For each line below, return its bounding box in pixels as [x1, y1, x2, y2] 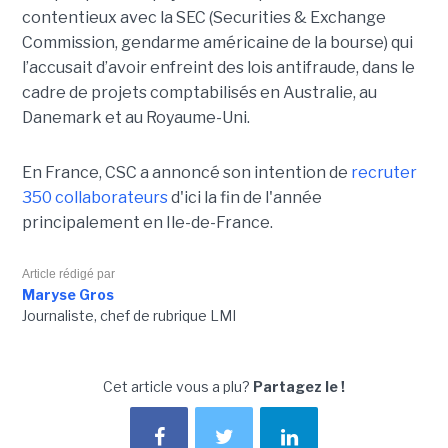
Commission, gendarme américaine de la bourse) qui [21, 33, 413, 53]
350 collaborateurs [21, 188, 168, 208]
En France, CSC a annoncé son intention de [21, 163, 351, 183]
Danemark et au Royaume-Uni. [21, 108, 250, 128]
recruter [350, 163, 417, 183]
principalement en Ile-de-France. [21, 213, 273, 233]
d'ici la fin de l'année [167, 188, 322, 208]
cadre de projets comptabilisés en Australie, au [21, 83, 377, 103]
